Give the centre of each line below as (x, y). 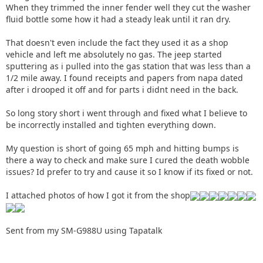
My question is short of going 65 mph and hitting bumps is (122, 148)
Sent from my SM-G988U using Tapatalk (84, 230)
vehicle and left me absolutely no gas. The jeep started (114, 54)
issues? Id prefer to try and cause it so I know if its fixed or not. (129, 172)
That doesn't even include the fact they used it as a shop (117, 43)
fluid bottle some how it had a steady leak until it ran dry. (118, 19)
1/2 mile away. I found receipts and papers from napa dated (124, 78)
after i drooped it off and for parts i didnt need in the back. (122, 90)
